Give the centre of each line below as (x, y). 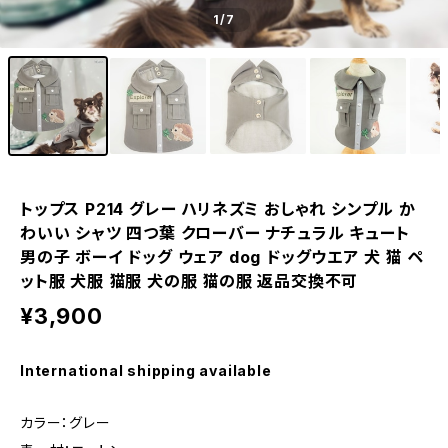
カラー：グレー (65, 422)
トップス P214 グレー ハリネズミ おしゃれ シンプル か (218, 209)
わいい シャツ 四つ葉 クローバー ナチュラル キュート (215, 233)
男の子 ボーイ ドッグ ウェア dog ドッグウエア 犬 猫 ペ (222, 257)
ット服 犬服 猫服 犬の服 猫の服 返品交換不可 (189, 281)
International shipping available (146, 370)
